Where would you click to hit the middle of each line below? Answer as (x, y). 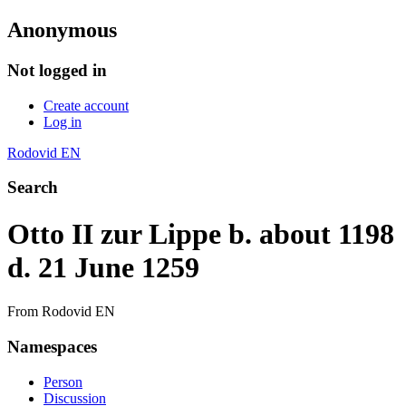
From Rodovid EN (61, 312)
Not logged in (57, 70)
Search (33, 188)
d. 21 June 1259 (103, 267)
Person (63, 382)
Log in (63, 121)
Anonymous (62, 29)
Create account (86, 105)
